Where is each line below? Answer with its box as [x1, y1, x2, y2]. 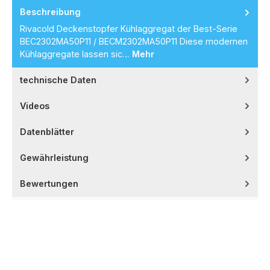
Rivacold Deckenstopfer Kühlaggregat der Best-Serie [20, 23, 237, 34]
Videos [20, 100, 49, 111]
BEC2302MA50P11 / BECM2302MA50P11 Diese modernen [20, 36, 248, 46]
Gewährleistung [20, 152, 89, 163]
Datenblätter [20, 126, 74, 137]
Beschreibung [20, 7, 81, 17]
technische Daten [20, 74, 96, 85]
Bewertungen [20, 178, 78, 189]
